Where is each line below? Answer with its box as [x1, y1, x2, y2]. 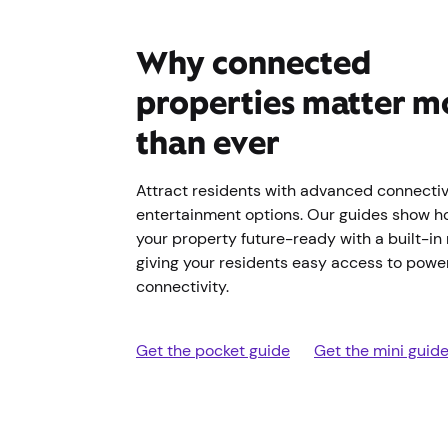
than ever [136, 121, 279, 163]
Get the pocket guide [136, 339, 290, 361]
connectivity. [136, 275, 233, 297]
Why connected [136, 41, 371, 83]
